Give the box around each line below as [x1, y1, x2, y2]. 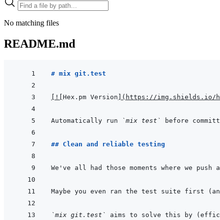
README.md [4, 37, 75, 50]
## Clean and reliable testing [51, 140, 165, 148]
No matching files [4, 18, 59, 27]
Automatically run [51, 117, 122, 125]
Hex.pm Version [63, 93, 118, 101]
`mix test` [122, 117, 161, 125]
